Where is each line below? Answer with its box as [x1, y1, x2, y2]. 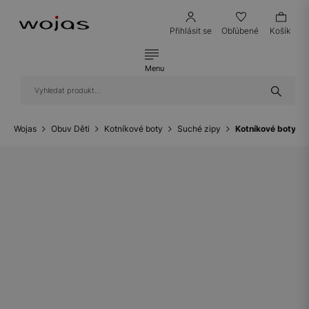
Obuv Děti [51, 123, 90, 134]
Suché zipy [177, 123, 221, 134]
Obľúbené [221, 26, 259, 37]
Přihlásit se [170, 26, 212, 37]
